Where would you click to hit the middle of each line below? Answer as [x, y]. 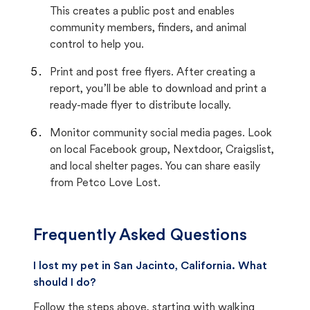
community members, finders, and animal [148, 28]
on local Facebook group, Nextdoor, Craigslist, [162, 150]
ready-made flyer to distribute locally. [140, 106]
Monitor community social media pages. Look [161, 134]
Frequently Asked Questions [140, 236]
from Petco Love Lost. [105, 183]
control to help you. [97, 45]
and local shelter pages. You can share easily [155, 167]
